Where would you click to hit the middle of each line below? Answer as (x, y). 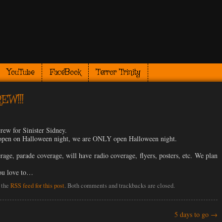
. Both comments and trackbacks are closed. (119, 186)
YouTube (21, 73)
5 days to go (193, 215)
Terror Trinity (118, 73)
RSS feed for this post (37, 186)
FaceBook (65, 73)
